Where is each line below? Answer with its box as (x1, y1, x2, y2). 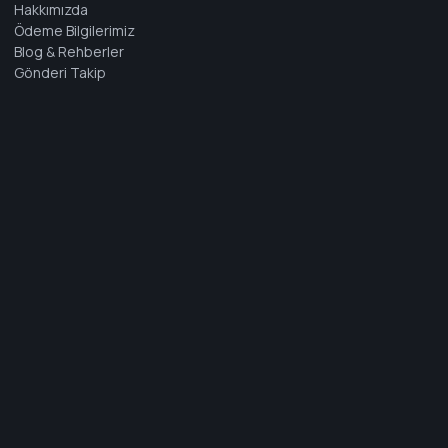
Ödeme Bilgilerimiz (13, 21, 135, 40)
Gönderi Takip (13, 63, 106, 82)
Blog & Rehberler (13, 42, 124, 61)
